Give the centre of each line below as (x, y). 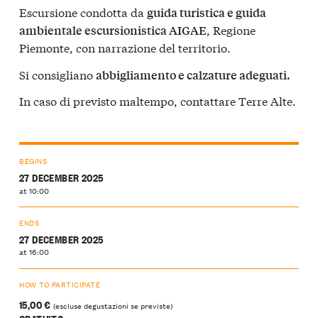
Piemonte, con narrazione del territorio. (125, 48)
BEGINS (33, 161)
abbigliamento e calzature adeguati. (193, 75)
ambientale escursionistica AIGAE (113, 31)
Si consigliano (57, 74)
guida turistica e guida (207, 13)
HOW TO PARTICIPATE (60, 285)
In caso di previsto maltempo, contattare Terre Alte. (158, 101)
